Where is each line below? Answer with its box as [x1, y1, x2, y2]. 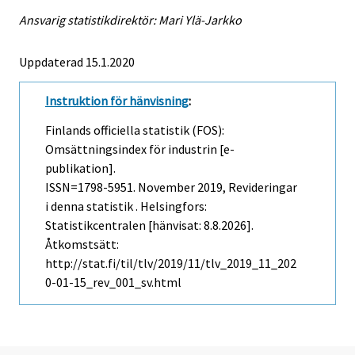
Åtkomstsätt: [45, 236, 119, 253]
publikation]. [45, 160, 116, 177]
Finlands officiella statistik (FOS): [45, 122, 224, 139]
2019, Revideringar [195, 179, 297, 196]
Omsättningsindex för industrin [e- [45, 141, 235, 158]
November [138, 179, 195, 196]
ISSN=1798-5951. [45, 179, 138, 196]
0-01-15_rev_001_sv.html [45, 274, 181, 291]
